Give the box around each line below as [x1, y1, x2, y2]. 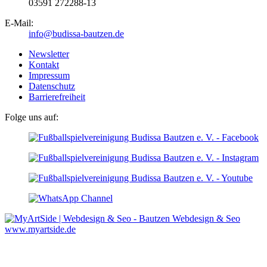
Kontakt [29, 59, 59, 70]
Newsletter [29, 48, 69, 59]
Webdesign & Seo [172, 213, 240, 223]
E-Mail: [5, 17, 33, 28]
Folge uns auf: [5, 111, 58, 122]
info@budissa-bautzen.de [29, 28, 124, 39]
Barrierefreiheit [29, 91, 85, 102]
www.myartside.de [5, 223, 76, 234]
